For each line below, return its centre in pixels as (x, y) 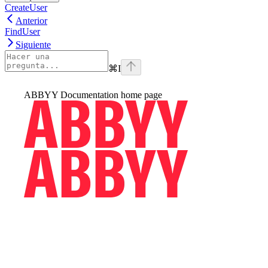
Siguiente (33, 44)
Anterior (31, 20)
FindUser (22, 31)
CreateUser (26, 7)
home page (140, 95)
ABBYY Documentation (71, 95)
